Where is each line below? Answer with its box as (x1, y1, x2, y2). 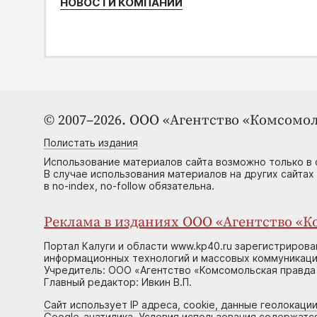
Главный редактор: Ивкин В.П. (44, 276, 192, 289)
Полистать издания (44, 137, 138, 149)
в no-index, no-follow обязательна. (44, 180, 214, 192)
